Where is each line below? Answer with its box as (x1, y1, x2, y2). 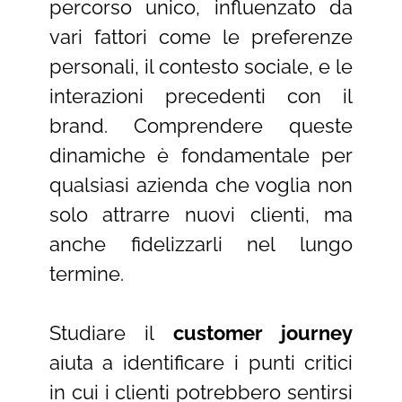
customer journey (172, 321, 354, 345)
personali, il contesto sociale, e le (48, 55, 354, 79)
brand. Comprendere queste (48, 114, 354, 138)
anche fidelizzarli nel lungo (48, 232, 354, 257)
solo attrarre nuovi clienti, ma (48, 203, 354, 227)
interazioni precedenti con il (48, 84, 354, 109)
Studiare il (48, 321, 173, 345)
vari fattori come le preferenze (48, 25, 354, 49)
